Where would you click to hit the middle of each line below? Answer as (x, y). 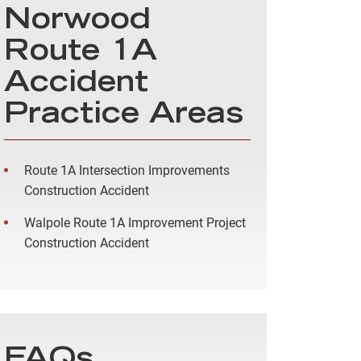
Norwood (77, 22)
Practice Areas (124, 116)
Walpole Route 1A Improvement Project (135, 223)
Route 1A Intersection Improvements (127, 171)
